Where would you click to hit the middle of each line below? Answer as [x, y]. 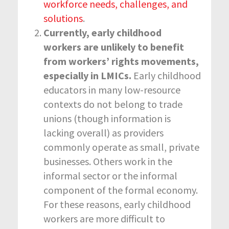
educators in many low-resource [112, 89]
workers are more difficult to [104, 218]
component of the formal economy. [121, 190]
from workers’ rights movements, [121, 61]
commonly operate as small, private [121, 147]
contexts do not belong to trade [113, 104]
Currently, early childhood [102, 32]
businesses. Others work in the [108, 161]
